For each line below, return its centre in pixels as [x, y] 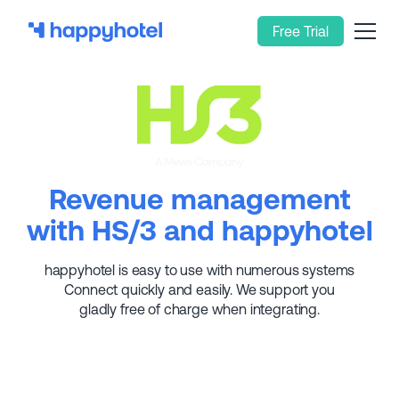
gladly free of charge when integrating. [199, 309]
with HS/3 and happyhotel [199, 231]
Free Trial [300, 31]
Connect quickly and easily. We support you [199, 290]
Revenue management [199, 199]
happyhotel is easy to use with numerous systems [199, 270]
